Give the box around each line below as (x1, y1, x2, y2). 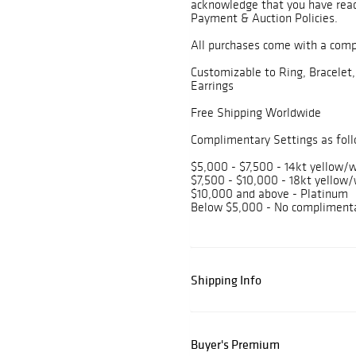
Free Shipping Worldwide (191, 105, 321, 121)
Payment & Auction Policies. (191, 10, 338, 26)
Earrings (191, 78, 234, 94)
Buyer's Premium (191, 336, 280, 353)
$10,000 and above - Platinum (191, 186, 348, 202)
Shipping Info (191, 272, 261, 288)
